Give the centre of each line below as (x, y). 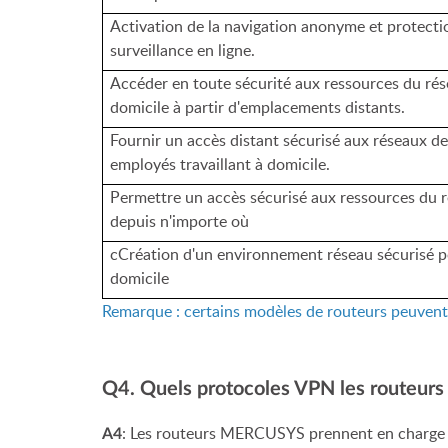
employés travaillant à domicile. (220, 164)
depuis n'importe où (180, 221)
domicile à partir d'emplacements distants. (258, 107)
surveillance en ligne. (183, 50)
